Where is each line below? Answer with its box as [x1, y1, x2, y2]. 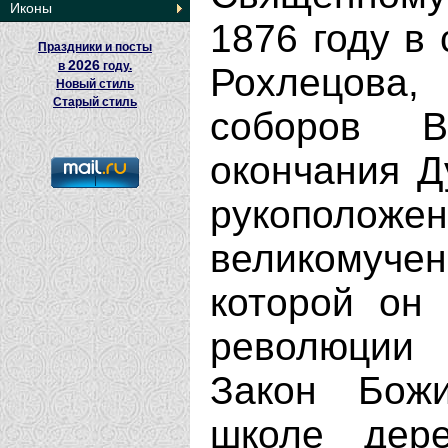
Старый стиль [53, 95, 137, 109]
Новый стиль [56, 77, 134, 91]
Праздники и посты [38, 40, 152, 54]
